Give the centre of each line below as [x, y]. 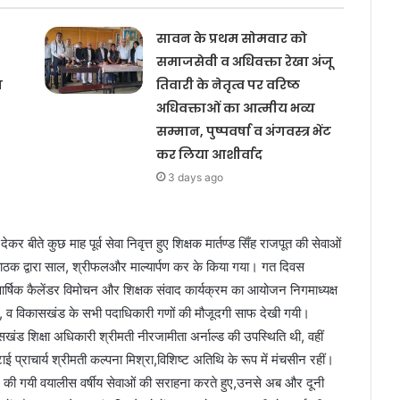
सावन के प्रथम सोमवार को [231, 38]
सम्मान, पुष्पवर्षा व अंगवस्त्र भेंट [243, 131]
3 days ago [195, 177]
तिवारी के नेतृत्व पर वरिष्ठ [228, 84]
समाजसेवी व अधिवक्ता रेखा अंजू [244, 61]
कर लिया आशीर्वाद [209, 154]
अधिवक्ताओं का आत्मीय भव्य [235, 108]
